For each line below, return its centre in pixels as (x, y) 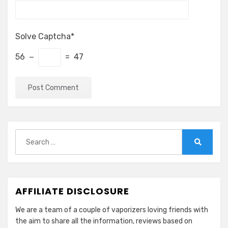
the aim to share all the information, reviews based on (104, 221)
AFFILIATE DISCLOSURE (72, 191)
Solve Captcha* (45, 37)
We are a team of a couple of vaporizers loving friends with (112, 210)
